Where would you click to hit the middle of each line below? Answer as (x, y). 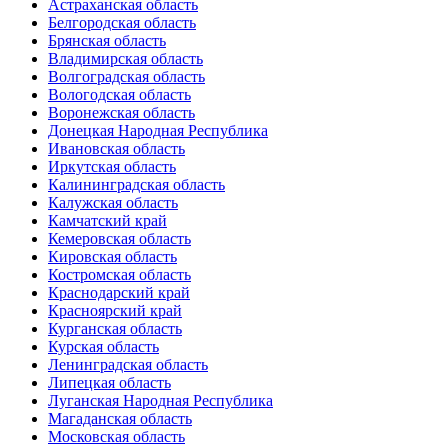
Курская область (103, 346)
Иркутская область (112, 166)
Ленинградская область (128, 364)
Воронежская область (121, 112)
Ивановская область (116, 148)
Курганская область (115, 328)
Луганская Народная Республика (160, 400)
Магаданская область (120, 418)
